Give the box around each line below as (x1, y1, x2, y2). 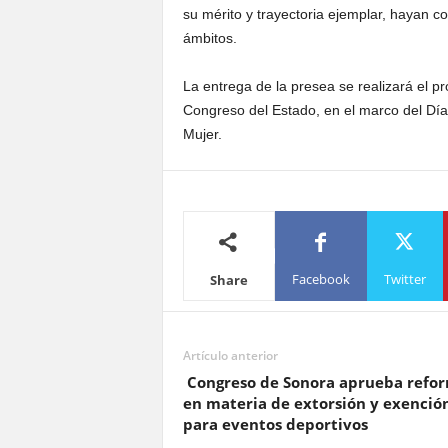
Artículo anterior (182, 347, 278, 364)
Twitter (383, 269, 426, 288)
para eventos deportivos (182, 414, 368, 434)
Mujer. (182, 126, 222, 142)
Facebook (291, 269, 350, 288)
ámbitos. (182, 30, 237, 46)
